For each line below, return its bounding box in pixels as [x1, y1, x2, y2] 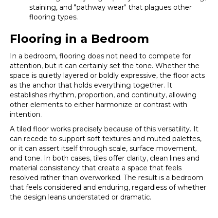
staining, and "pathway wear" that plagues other [29, 3, 192, 12]
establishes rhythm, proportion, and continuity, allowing [10, 91, 197, 100]
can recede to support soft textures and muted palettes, [10, 134, 201, 144]
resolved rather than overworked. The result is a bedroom [10, 173, 203, 182]
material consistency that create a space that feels [10, 163, 182, 173]
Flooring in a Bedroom [10, 32, 149, 46]
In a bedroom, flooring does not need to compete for [10, 52, 191, 61]
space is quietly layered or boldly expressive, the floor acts [10, 71, 205, 80]
